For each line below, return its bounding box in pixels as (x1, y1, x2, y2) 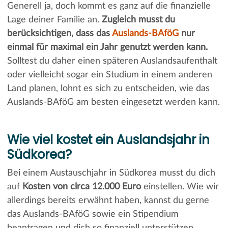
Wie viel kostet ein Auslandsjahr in (7, 130, 210, 149)
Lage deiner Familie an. (7, 15, 102, 24)
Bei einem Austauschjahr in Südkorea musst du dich (7, 168, 215, 178)
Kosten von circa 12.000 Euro (22, 182, 141, 191)
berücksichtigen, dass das (7, 28, 112, 38)
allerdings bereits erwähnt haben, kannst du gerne (7, 195, 209, 205)
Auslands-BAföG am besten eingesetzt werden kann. (7, 97, 220, 107)
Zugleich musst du (101, 15, 175, 24)
